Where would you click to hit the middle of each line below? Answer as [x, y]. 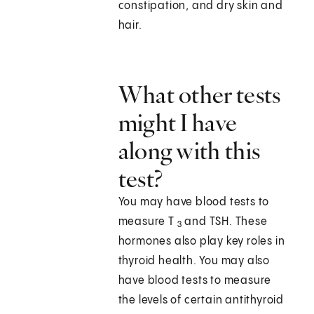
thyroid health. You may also [194, 261]
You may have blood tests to [194, 203]
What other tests [199, 95]
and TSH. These [225, 222]
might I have [178, 123]
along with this [189, 151]
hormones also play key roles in [202, 242]
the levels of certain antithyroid [201, 301]
